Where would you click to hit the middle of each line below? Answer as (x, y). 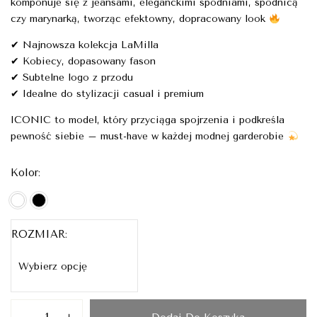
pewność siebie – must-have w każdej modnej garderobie (149, 137)
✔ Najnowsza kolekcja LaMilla (85, 45)
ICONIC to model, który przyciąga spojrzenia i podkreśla (148, 120)
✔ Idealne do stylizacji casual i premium (107, 94)
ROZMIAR (38, 235)
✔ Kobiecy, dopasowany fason (83, 62)
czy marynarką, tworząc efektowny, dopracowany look (140, 19)
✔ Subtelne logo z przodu (72, 78)
